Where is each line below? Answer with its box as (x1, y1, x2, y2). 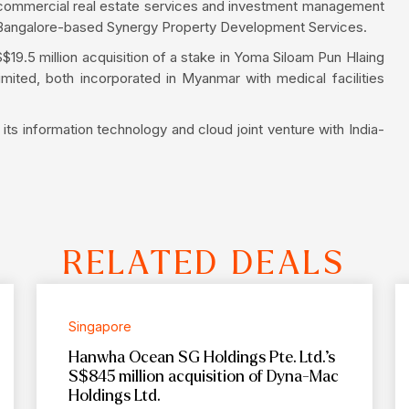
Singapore (68, 318, 131, 334)
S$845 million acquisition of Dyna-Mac (68, 367, 339, 385)
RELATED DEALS (62, 246, 347, 280)
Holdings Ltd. (68, 386, 161, 404)
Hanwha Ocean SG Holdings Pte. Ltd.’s (68, 348, 335, 366)
